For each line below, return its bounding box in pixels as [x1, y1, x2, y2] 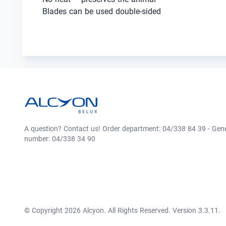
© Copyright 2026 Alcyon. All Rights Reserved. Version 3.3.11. [24, 206, 220, 214]
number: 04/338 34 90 [24, 135, 95, 143]
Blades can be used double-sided [42, 7, 161, 16]
